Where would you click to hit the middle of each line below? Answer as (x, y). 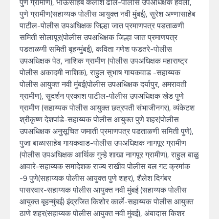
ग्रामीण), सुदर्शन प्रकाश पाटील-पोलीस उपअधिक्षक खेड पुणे (102, 96)
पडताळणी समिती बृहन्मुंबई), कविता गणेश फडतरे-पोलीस (96, 49)
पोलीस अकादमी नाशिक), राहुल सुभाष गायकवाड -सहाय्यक (100, 73)
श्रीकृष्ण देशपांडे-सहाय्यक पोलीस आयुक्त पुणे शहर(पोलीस (99, 120)
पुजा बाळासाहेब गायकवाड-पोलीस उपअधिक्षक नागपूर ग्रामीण (103, 143)
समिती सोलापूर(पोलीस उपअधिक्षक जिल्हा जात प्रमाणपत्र (99, 37)
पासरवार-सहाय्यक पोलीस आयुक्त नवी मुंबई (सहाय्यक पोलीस (103, 190)
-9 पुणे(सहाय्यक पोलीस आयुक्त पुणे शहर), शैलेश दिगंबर (95, 178)
